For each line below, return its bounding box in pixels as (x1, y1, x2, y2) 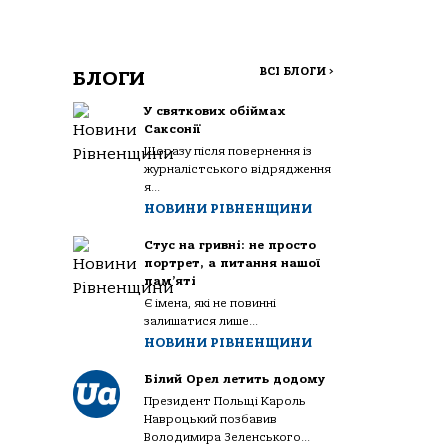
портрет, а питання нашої (144, 256, 321, 271)
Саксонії (144, 122, 202, 137)
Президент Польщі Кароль (144, 394, 307, 409)
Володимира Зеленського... (144, 430, 311, 445)
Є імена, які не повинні (144, 296, 277, 311)
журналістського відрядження (144, 162, 332, 177)
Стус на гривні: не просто (144, 238, 317, 253)
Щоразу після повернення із (144, 144, 313, 159)
